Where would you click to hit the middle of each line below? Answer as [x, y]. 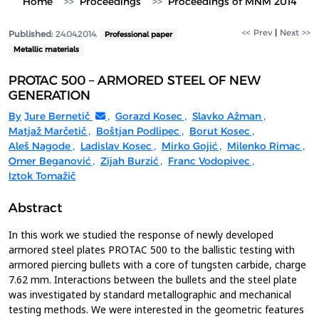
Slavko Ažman [227, 116]
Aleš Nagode [40, 146]
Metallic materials [46, 49]
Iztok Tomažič [42, 176]
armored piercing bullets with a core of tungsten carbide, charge [157, 265]
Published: [31, 34]
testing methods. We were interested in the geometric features [156, 309]
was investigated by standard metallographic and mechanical [150, 294]
